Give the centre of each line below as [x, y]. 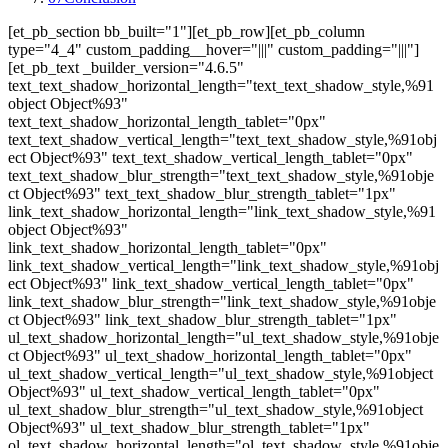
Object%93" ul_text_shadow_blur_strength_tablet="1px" [189, 427]
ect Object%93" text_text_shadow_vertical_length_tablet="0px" [210, 157]
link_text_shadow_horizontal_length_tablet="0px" [167, 247]
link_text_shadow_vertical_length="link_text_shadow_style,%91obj [223, 265]
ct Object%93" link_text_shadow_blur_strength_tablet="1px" [202, 319]
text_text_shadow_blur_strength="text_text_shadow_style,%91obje [221, 175]
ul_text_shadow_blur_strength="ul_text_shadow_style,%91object [215, 409]
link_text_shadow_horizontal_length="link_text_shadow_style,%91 [222, 211]
